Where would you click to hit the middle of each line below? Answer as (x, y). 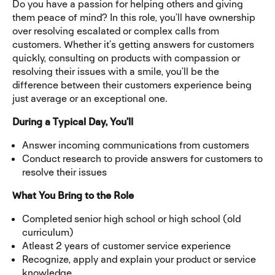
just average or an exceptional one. (90, 98)
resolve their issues (64, 172)
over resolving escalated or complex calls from (116, 31)
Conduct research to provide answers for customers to (142, 158)
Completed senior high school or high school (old (131, 219)
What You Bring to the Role (73, 195)
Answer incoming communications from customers (138, 145)
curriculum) (48, 232)
